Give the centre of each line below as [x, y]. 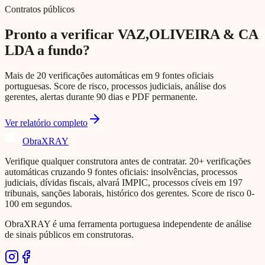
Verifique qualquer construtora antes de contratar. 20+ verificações [128, 161]
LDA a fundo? [47, 51]
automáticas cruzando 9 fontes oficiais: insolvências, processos [121, 172]
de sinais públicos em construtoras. [69, 235]
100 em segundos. [38, 204]
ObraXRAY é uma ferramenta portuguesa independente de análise [128, 224]
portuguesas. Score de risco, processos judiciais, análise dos [115, 86]
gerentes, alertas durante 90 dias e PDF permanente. [101, 97]
